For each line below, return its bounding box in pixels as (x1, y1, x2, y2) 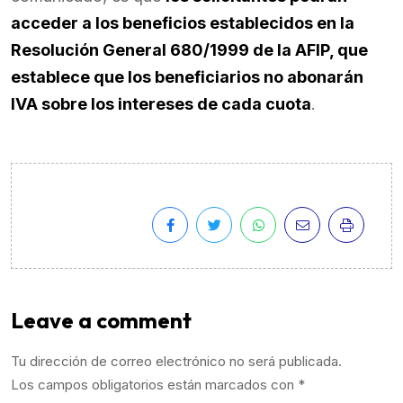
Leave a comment (11, 307, 192, 334)
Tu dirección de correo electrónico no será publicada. (11, 353, 342, 370)
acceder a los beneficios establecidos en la (11, 13, 354, 32)
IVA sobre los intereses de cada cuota (11, 94, 311, 113)
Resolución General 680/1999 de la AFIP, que (11, 40, 368, 59)
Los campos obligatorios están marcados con (11, 376, 298, 393)
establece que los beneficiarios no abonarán (11, 67, 363, 86)
